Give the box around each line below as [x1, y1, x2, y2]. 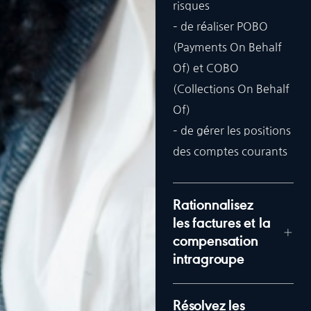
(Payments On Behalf [173, 42, 282, 53]
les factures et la [173, 217, 271, 232]
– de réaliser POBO [173, 21, 268, 32]
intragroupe [173, 253, 244, 268]
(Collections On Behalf [173, 83, 289, 94]
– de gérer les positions [173, 125, 291, 136]
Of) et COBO [173, 62, 239, 74]
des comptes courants [173, 146, 287, 157]
